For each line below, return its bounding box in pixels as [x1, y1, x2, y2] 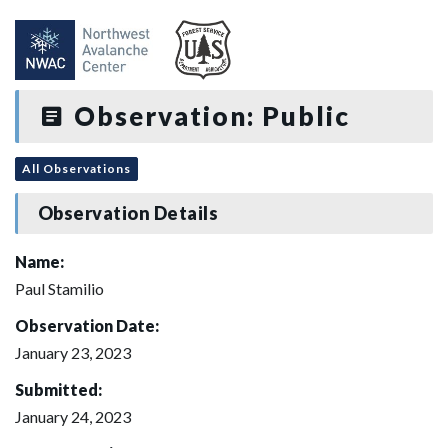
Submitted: [15, 379, 102, 399]
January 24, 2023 [15, 406, 131, 426]
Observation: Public [66, 100, 350, 132]
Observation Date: [15, 315, 159, 335]
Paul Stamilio [15, 278, 104, 298]
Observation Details [37, 202, 219, 225]
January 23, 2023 [15, 342, 131, 362]
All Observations [22, 160, 131, 176]
